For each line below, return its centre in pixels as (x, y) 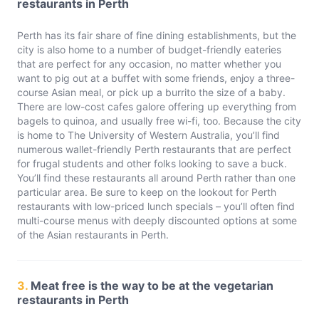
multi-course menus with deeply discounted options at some (157, 220)
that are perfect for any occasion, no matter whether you (149, 64)
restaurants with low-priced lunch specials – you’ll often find (156, 206)
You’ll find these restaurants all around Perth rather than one (156, 178)
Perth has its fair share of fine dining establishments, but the (157, 35)
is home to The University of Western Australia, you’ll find (148, 135)
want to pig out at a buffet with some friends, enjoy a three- (156, 78)
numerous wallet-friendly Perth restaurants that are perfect (154, 149)
